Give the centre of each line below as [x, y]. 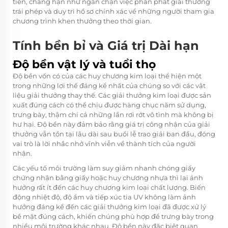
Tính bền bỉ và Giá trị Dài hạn [106, 45]
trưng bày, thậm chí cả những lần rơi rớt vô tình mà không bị [113, 114]
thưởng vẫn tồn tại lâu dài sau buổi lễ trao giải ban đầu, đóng [114, 134]
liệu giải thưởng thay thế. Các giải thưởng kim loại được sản [112, 95]
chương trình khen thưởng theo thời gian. [82, 21]
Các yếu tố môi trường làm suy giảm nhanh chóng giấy [104, 168]
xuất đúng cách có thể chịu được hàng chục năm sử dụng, [109, 105]
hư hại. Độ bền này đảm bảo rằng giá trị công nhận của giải [111, 124]
